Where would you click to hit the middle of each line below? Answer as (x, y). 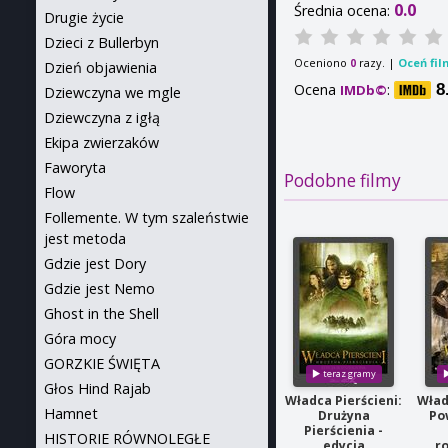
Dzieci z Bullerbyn (101, 42)
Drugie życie (84, 17)
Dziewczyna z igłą (102, 117)
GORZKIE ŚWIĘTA (102, 363)
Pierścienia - (344, 431)
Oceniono (322, 62)
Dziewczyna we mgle (112, 92)
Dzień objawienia (100, 67)
